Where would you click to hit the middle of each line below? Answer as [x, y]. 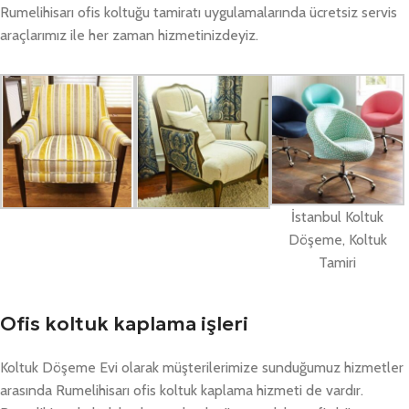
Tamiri [338, 262]
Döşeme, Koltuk [337, 239]
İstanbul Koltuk [338, 216]
